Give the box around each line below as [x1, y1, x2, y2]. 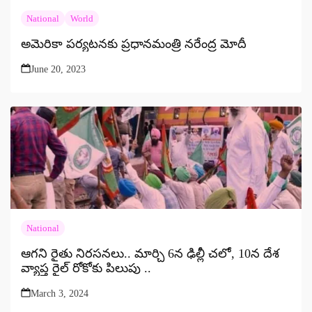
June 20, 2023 [31, 63, 86, 75]
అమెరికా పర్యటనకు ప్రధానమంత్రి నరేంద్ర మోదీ [21, 36, 247, 51]
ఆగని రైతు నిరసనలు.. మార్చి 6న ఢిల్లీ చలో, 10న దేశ [21, 246, 279, 260]
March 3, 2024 [31, 288, 88, 299]
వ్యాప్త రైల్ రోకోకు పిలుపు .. [21, 260, 151, 275]
